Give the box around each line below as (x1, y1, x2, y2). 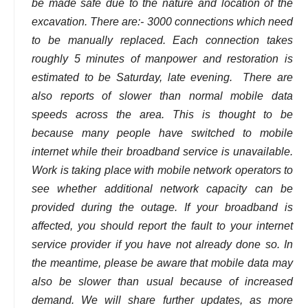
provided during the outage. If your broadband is (32, 201, 293, 213)
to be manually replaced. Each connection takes (32, 34, 293, 46)
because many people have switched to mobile (32, 126, 293, 139)
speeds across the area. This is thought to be (32, 108, 293, 120)
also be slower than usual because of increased (32, 275, 293, 287)
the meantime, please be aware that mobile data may (32, 256, 293, 269)
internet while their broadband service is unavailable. (32, 145, 293, 157)
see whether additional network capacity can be (32, 182, 293, 195)
